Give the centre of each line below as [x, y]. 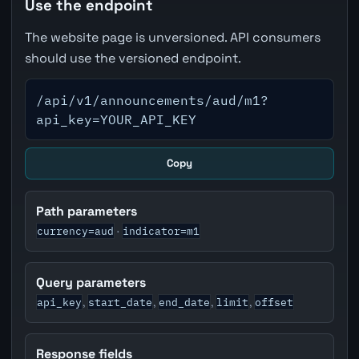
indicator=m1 [161, 231]
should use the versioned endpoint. [133, 58]
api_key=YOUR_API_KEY [117, 119]
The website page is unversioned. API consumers [172, 37]
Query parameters [91, 282]
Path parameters [87, 211]
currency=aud [76, 231]
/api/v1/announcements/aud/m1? [153, 100]
